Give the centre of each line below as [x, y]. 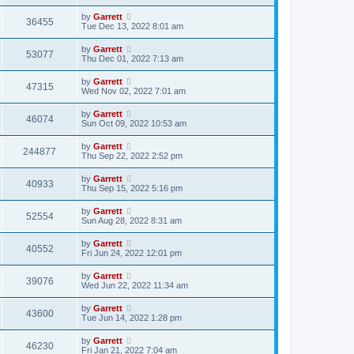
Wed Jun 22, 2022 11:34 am [135, 285]
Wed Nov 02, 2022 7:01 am [134, 91]
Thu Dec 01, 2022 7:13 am [132, 58]
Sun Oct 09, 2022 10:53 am [134, 123]
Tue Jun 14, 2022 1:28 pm [132, 318]
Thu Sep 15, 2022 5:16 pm [132, 188]
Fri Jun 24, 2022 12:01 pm [132, 253]
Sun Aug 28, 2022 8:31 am [132, 220]
